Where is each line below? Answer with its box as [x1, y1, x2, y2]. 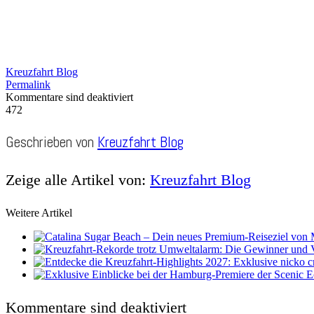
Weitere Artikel [6, 206, 72, 219]
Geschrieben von [6, 132, 97, 151]
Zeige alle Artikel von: [6, 170, 150, 189]
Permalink [6, 78, 50, 90]
